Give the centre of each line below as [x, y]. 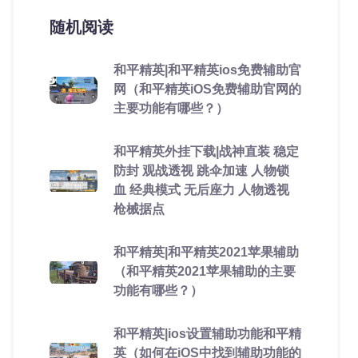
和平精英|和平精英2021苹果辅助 [206, 252]
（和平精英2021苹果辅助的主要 [204, 271]
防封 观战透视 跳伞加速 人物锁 [201, 171]
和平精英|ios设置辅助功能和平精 [207, 334]
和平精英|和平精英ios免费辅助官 [207, 70]
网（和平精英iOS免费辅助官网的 [207, 89]
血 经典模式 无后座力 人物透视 [201, 190]
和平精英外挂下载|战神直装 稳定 [206, 151]
